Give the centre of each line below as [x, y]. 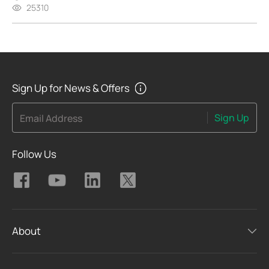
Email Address [51, 119]
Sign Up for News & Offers [71, 88]
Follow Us [34, 154]
